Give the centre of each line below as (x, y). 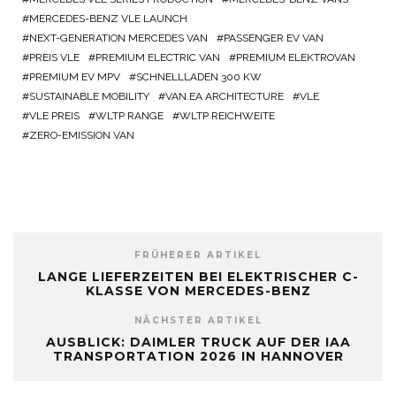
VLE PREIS (54, 116)
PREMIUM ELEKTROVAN (296, 58)
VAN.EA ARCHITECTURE (225, 97)
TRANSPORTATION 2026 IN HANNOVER (198, 357)
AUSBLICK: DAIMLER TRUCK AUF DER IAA (198, 343)
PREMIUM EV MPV (75, 77)
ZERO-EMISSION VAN (82, 136)
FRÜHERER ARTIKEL (198, 255)
